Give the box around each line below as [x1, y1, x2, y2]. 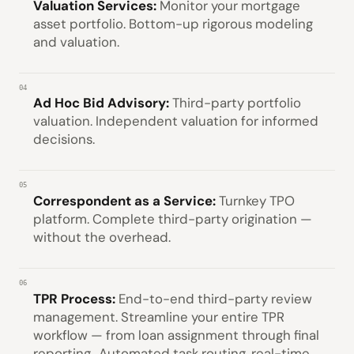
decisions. [33, 130, 95, 149]
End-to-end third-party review [119, 289, 312, 307]
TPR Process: [33, 289, 119, 307]
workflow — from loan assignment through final [33, 326, 319, 344]
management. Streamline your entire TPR [33, 307, 284, 326]
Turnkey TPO [219, 191, 295, 209]
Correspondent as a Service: [33, 191, 219, 209]
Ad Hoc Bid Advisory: [33, 94, 172, 112]
